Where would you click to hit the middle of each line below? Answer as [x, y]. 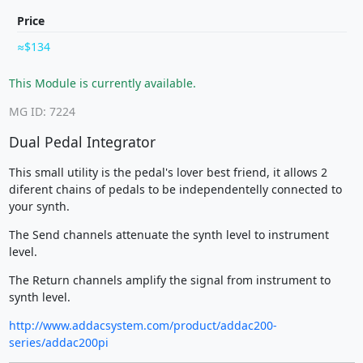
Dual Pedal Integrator [82, 142]
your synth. [39, 207]
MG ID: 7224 [42, 112]
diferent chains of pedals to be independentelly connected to [175, 190]
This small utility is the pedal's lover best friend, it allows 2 [168, 173]
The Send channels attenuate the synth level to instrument [169, 235]
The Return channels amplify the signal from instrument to [169, 280]
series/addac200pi [58, 343]
